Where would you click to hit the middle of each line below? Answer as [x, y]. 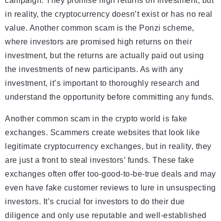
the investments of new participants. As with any [94, 70]
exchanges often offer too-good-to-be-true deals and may [110, 174]
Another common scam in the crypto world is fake [96, 119]
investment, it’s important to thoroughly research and [102, 83]
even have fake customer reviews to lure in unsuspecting [110, 188]
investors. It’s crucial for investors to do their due [95, 202]
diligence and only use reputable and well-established [106, 216]
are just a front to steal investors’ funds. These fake [99, 160]
